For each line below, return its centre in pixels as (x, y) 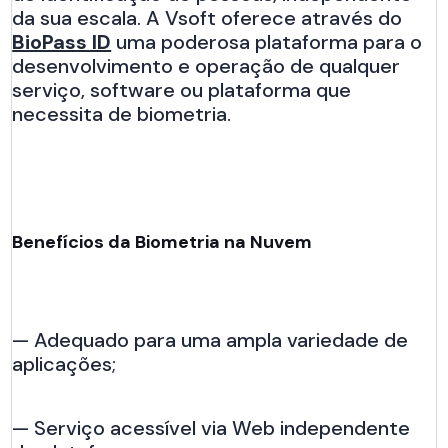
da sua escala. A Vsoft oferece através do (207, 17)
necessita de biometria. (122, 113)
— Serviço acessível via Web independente (211, 427)
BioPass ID (62, 41)
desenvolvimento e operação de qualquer (206, 65)
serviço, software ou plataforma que (182, 89)
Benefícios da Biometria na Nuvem (162, 241)
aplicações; (64, 363)
